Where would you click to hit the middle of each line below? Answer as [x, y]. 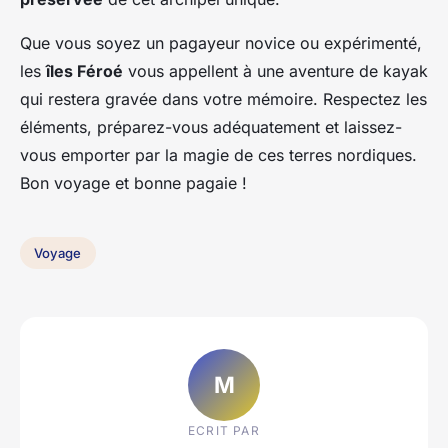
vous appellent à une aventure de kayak [275, 71]
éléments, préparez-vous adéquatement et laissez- [211, 127]
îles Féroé [84, 71]
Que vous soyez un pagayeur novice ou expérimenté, [221, 43]
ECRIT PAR [224, 430]
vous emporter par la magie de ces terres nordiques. [218, 155]
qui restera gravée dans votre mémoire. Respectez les [223, 99]
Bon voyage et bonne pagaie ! [133, 183]
